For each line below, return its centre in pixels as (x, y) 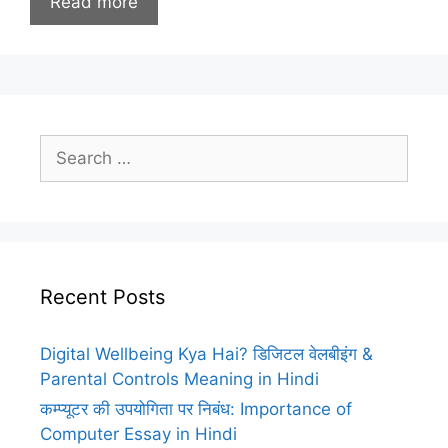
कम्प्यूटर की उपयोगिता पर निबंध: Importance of (196, 409)
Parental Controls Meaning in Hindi (179, 379)
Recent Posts (102, 297)
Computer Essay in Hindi (138, 434)
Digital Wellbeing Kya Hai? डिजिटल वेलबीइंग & (206, 354)
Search (67, 146)
